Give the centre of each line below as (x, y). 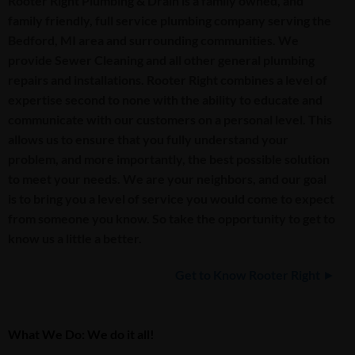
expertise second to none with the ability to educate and (165, 99)
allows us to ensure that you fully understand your (148, 139)
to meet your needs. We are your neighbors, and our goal (167, 178)
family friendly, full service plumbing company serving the (170, 20)
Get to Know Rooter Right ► (255, 274)
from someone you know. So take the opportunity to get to (172, 218)
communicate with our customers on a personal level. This (170, 119)
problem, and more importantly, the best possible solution (169, 158)
